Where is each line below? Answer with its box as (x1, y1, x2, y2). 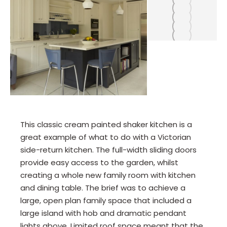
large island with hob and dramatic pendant (20, 208, 187, 218)
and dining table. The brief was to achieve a (20, 182, 186, 193)
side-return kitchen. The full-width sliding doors (20, 144, 197, 155)
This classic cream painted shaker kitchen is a (20, 119, 193, 130)
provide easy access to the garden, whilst (20, 157, 179, 168)
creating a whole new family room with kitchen (20, 170, 196, 180)
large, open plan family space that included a (20, 195, 192, 206)
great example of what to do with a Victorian (20, 132, 192, 142)
